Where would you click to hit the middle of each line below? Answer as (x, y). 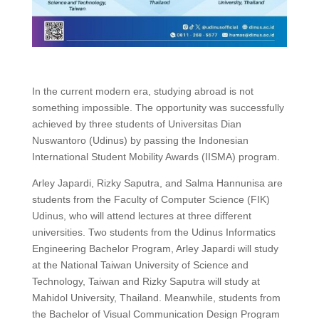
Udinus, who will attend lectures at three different (141, 215)
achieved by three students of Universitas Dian (136, 124)
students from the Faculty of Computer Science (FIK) (151, 199)
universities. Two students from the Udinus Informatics (153, 232)
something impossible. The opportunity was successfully (158, 107)
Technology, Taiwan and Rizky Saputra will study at (146, 281)
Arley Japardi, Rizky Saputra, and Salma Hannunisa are (157, 183)
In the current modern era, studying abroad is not (142, 91)
